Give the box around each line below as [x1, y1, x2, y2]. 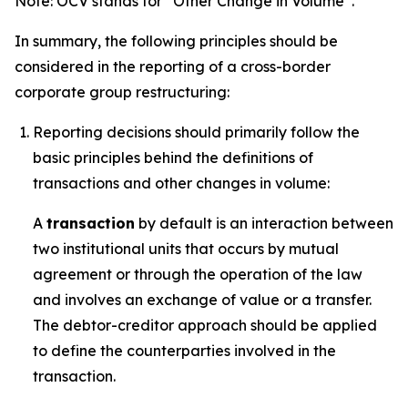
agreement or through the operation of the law [33, 265, 362, 283]
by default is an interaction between [135, 214, 393, 232]
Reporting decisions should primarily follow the [33, 123, 360, 141]
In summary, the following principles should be [15, 32, 338, 50]
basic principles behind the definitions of [33, 148, 313, 167]
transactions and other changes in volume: [33, 174, 330, 192]
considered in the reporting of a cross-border [15, 57, 331, 76]
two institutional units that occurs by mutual [33, 240, 339, 258]
